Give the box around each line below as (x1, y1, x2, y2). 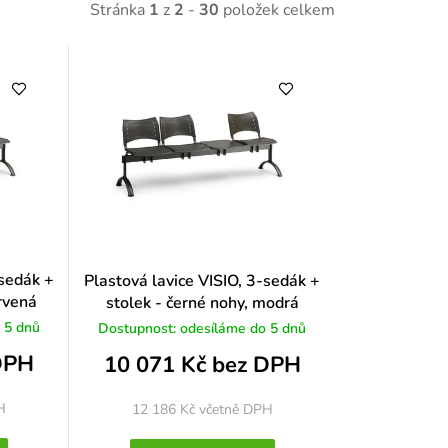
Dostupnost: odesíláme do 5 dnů (98, 319, 307, 339)
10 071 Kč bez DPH (103, 349, 301, 380)
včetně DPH (198, 399, 273, 419)
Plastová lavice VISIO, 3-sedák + (84, 270, 321, 293)
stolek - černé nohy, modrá (105, 292, 299, 315)
